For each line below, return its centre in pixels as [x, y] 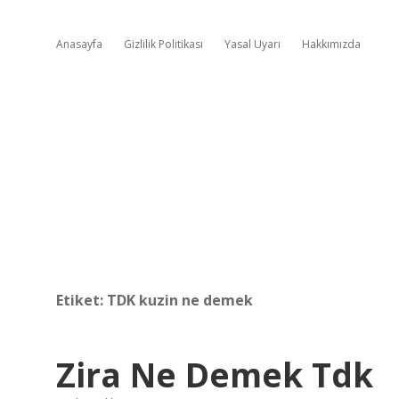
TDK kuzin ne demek [180, 300]
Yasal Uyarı [252, 44]
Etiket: [81, 300]
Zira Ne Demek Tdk [215, 375]
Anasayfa [79, 44]
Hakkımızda [331, 44]
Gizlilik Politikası [163, 44]
